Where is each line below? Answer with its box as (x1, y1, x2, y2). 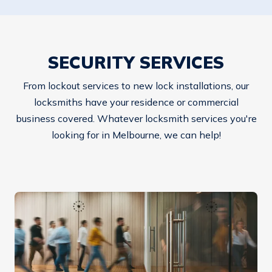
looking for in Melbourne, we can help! (51, 129, 221, 141)
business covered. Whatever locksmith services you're (15, 112, 257, 124)
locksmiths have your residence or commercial (33, 96, 239, 108)
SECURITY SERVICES (48, 52, 224, 73)
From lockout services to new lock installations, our (23, 80, 249, 92)
